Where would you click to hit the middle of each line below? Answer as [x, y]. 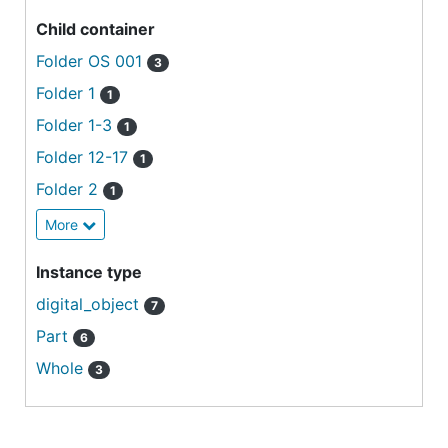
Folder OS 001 [91, 61]
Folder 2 [69, 189]
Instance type [89, 272]
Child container [95, 29]
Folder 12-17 [84, 157]
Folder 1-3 [76, 125]
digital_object [90, 304]
